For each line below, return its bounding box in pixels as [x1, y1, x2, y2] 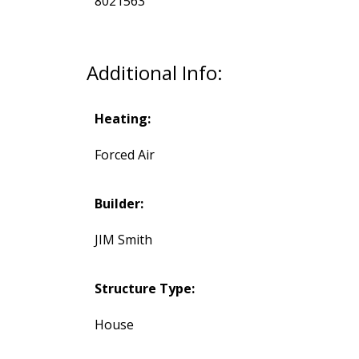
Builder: [94, 195, 143, 213]
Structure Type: [94, 280, 195, 298]
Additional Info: [86, 59, 223, 87]
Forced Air [94, 146, 155, 164]
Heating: [94, 110, 151, 128]
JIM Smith [94, 231, 152, 249]
